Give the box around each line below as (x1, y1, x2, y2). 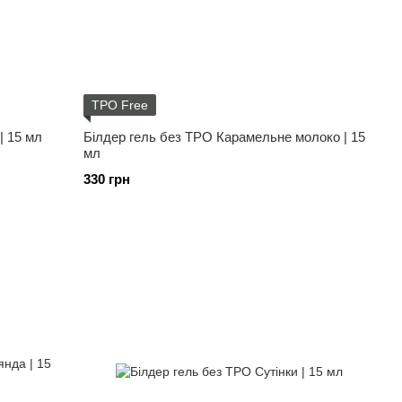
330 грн (83, 171, 131, 187)
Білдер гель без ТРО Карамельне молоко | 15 (83, 129, 366, 144)
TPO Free (92, 98, 149, 112)
